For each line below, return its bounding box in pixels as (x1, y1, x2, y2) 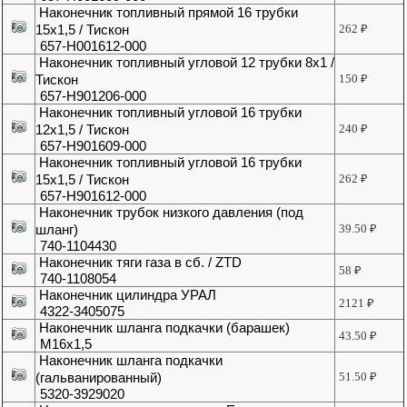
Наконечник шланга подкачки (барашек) (39, 320, 291, 336)
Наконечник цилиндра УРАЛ (39, 287, 217, 303)
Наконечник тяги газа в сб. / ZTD (39, 254, 243, 271)
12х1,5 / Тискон (35, 122, 130, 138)
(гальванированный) (35, 370, 163, 386)
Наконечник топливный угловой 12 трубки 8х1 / (39, 55, 335, 71)
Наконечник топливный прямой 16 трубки (39, 5, 299, 21)
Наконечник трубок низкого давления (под (39, 204, 304, 221)
